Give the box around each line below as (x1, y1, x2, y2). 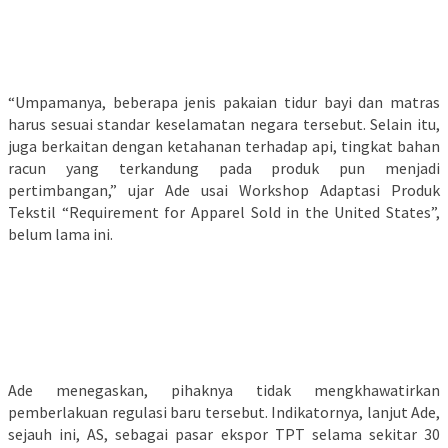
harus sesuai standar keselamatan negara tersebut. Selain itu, (8, 114, 440, 135)
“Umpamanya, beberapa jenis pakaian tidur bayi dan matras (8, 92, 440, 113)
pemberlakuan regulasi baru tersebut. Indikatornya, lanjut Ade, (8, 402, 440, 423)
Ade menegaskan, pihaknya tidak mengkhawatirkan (8, 380, 440, 401)
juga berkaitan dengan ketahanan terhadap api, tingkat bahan (8, 136, 440, 157)
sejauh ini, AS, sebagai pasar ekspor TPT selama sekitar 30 (8, 424, 440, 445)
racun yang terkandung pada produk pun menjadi (8, 158, 440, 179)
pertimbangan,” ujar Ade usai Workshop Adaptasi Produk (8, 180, 440, 201)
